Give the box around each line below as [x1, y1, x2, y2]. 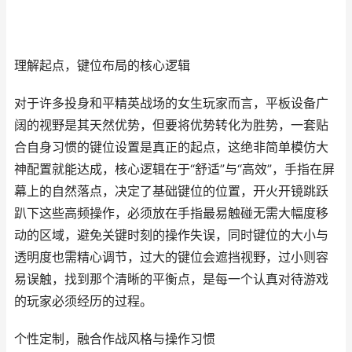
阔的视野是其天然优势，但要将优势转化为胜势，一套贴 [14, 118, 328, 133]
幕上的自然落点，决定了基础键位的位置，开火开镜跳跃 [14, 184, 328, 199]
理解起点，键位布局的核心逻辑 [14, 58, 190, 73]
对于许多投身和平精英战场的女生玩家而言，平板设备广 [14, 96, 328, 111]
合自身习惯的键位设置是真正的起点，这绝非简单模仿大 [14, 140, 328, 155]
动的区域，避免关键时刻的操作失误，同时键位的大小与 [14, 228, 328, 243]
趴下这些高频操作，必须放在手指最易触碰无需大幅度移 [14, 206, 328, 221]
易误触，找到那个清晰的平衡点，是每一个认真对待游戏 [14, 272, 328, 287]
